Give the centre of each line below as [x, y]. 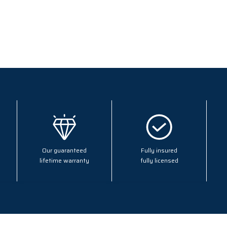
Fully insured [159, 150]
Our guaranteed [64, 150]
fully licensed [159, 161]
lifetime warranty [64, 161]
